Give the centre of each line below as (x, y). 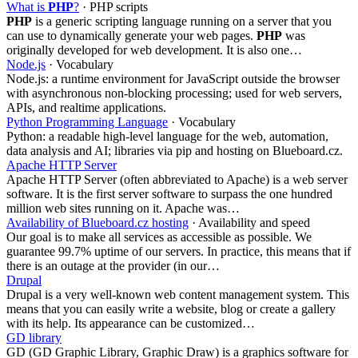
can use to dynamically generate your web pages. (131, 35)
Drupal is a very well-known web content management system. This (178, 294)
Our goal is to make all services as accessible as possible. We (159, 237)
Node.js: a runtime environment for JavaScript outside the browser (173, 78)
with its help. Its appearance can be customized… (131, 323)
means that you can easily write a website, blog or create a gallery (171, 308)
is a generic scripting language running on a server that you (182, 21)
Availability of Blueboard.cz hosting (97, 222)
